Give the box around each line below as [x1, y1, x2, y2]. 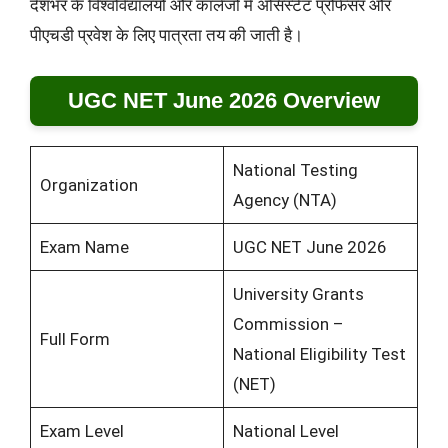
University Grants [232, 283, 364, 304]
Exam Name [39, 236, 129, 257]
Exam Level [39, 420, 124, 441]
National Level [232, 420, 339, 441]
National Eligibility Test [232, 343, 406, 364]
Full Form [39, 328, 110, 349]
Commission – [232, 313, 344, 334]
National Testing [232, 159, 358, 180]
